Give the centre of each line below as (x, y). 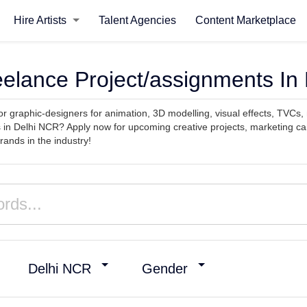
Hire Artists (41, 20)
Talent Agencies (137, 20)
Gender (165, 269)
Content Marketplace (245, 20)
